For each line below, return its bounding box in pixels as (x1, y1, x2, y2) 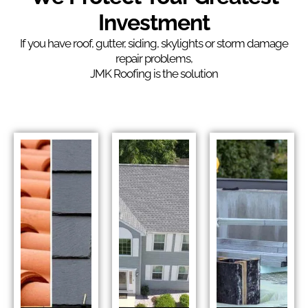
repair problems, (115, 52, 192, 65)
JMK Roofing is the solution (90, 67, 218, 80)
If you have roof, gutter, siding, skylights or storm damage (20, 36, 288, 50)
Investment (98, 10, 210, 35)
